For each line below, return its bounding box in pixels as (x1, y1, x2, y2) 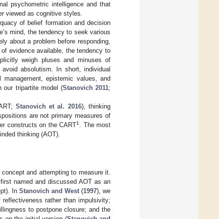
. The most (79, 121, 110, 129)
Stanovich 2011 (62, 84, 109, 91)
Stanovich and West (19, 187, 79, 195)
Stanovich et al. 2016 (15, 102, 82, 110)
